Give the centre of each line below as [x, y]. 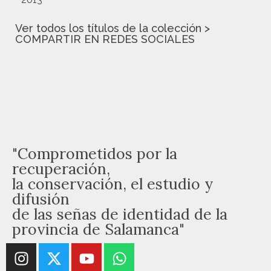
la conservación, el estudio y [113, 184]
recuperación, [61, 169]
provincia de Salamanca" [98, 229]
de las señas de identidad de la [120, 214]
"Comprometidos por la [95, 154]
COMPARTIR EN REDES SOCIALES [105, 39]
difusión [41, 199]
